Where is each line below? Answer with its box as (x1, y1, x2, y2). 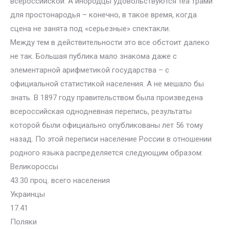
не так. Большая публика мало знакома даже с (10, 52, 177, 61)
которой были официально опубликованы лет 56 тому (10, 121, 203, 130)
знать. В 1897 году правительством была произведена (10, 93, 203, 102)
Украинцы (10, 190, 45, 199)
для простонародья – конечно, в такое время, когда (10, 10, 197, 19)
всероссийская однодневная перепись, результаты (10, 107, 192, 116)
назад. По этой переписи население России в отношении (10, 134, 212, 144)
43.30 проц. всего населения (10, 176, 110, 185)
